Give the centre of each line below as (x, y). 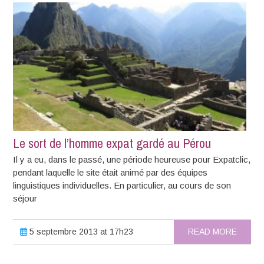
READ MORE (212, 231)
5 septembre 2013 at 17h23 (80, 231)
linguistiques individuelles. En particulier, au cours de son (122, 185)
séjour (25, 198)
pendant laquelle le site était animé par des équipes (110, 172)
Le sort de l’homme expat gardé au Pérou (112, 143)
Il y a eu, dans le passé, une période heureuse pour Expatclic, (132, 159)
